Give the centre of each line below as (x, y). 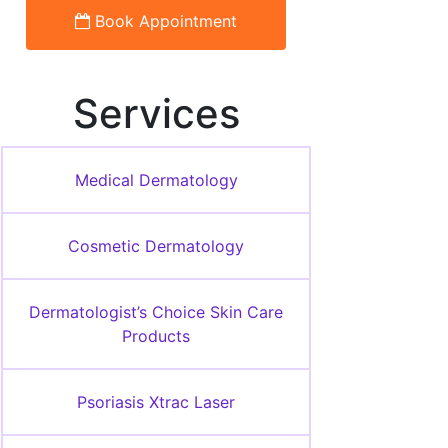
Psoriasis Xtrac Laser (156, 402)
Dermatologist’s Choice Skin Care (156, 312)
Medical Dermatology (156, 180)
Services (156, 113)
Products (156, 336)
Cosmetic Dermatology (156, 246)
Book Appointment (166, 21)
